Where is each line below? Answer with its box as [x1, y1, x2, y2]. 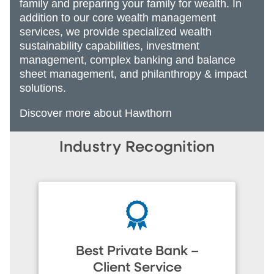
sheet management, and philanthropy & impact [20, 67, 247, 80]
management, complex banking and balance [20, 53, 235, 66]
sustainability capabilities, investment [20, 39, 199, 52]
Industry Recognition [59, 139, 215, 155]
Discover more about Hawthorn [20, 106, 175, 119]
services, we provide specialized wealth [20, 25, 212, 38]
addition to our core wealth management [20, 11, 216, 24]
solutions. [20, 81, 66, 94]
